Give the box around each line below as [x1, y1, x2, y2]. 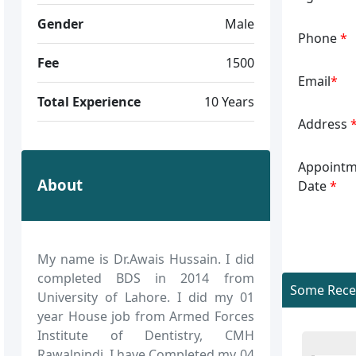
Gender [37, 14, 84, 33]
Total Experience [37, 92, 141, 110]
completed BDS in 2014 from [37, 269, 254, 287]
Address [297, 114, 350, 133]
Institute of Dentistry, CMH [37, 326, 254, 344]
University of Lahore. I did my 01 [37, 288, 254, 306]
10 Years [203, 92, 254, 110]
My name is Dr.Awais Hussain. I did [37, 250, 254, 268]
